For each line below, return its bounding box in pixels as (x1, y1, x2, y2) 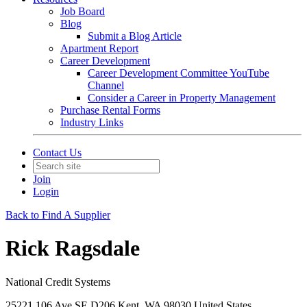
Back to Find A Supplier (5, 209, 110, 221)
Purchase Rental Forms (60, 104, 160, 116)
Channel (88, 79, 124, 91)
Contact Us (33, 147, 82, 158)
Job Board (60, 5, 105, 17)
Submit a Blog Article (88, 30, 182, 42)
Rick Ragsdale (5, 236, 140, 261)
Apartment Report (60, 42, 138, 54)
